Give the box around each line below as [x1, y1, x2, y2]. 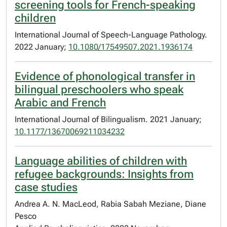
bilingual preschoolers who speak [15, 83, 183, 96]
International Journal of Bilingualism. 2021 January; [15, 115, 202, 124]
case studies [15, 181, 78, 194]
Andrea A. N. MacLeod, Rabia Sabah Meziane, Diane [15, 199, 206, 209]
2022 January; [15, 42, 68, 52]
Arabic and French [15, 96, 106, 109]
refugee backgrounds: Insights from [15, 168, 194, 180]
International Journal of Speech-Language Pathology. [15, 30, 207, 40]
